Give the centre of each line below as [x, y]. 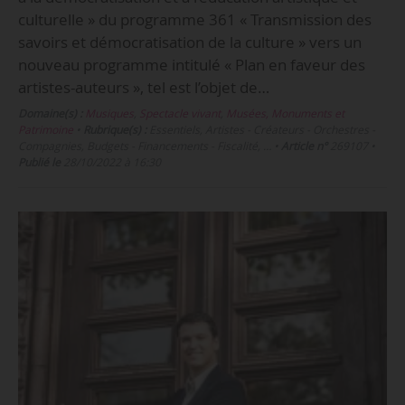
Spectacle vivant [179, 114]
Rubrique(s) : [114, 130]
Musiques [109, 114]
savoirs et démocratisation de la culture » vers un [189, 42]
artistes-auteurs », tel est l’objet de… [143, 87]
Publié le [39, 163]
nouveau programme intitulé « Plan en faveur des [191, 64]
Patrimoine [45, 130]
